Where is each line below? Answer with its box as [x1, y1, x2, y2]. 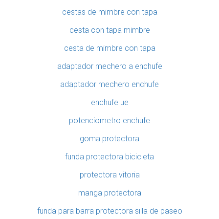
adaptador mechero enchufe [60, 80, 159, 89]
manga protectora [78, 188, 141, 198]
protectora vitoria [79, 170, 140, 180]
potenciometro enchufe [69, 116, 150, 126]
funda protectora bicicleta [65, 152, 154, 162]
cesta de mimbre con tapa [64, 44, 155, 53]
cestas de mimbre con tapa [62, 7, 157, 17]
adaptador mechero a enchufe [57, 62, 162, 71]
